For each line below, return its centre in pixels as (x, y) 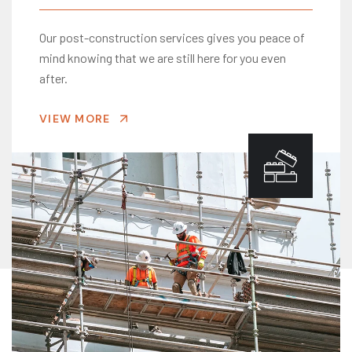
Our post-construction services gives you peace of (172, 37)
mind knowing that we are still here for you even (163, 58)
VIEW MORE (75, 119)
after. (53, 78)
